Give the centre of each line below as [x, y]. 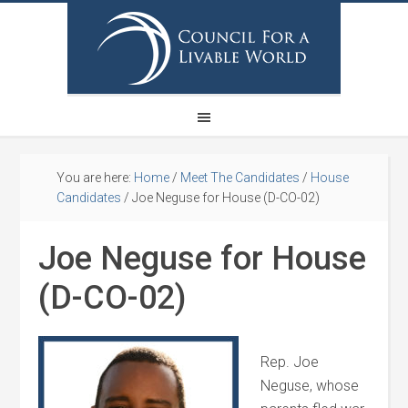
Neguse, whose [310, 386]
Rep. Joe [290, 362]
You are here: [96, 178]
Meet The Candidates [240, 178]
